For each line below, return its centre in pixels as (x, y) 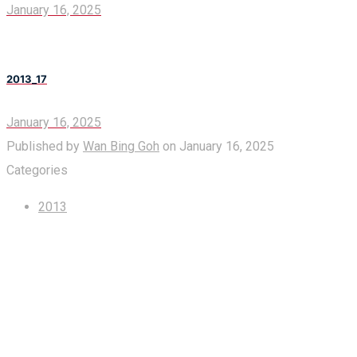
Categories (37, 170)
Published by (45, 146)
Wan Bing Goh (121, 146)
